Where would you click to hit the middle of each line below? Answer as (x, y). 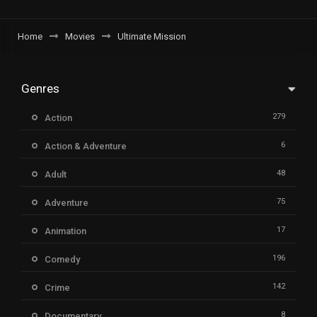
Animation (65, 231)
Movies (80, 36)
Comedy (62, 259)
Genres (40, 88)
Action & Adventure (86, 146)
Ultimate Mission (152, 36)
